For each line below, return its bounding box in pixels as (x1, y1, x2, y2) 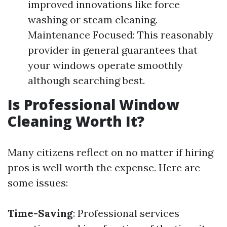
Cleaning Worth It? (8, 111, 144, 131)
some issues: (8, 176, 68, 189)
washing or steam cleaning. (28, 13, 158, 26)
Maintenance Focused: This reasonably (28, 28, 213, 41)
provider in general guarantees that (28, 44, 198, 56)
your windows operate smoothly (28, 59, 183, 71)
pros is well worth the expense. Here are (8, 161, 200, 174)
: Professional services (73, 207, 179, 219)
